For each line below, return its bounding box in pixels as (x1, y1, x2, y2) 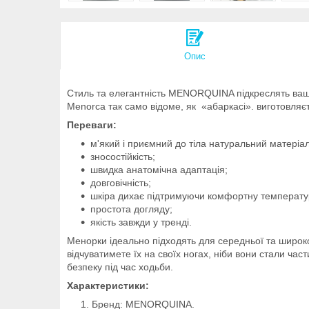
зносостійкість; (90, 150, 155, 162)
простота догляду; (90, 203, 172, 215)
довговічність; (90, 177, 151, 188)
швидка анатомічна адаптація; (90, 163, 228, 175)
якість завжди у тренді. (90, 216, 192, 228)
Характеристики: (67, 279, 149, 291)
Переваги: (67, 119, 117, 130)
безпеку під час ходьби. (67, 261, 173, 272)
